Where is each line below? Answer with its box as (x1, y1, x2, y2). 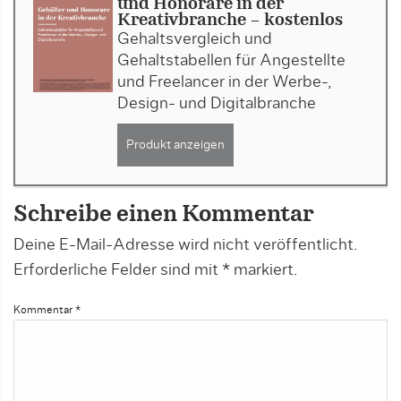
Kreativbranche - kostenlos (116, 13, 343, 30)
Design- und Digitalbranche (116, 96, 316, 113)
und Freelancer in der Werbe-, (116, 74, 331, 91)
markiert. (230, 262, 297, 279)
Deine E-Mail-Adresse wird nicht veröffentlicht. (13, 237, 357, 254)
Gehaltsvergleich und (116, 31, 272, 48)
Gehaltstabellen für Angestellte (116, 53, 346, 70)
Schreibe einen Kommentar (13, 204, 314, 226)
